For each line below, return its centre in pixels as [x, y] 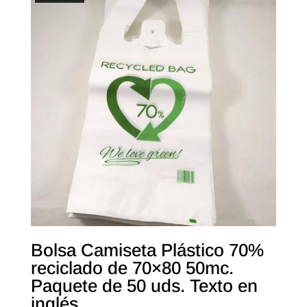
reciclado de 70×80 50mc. [132, 268]
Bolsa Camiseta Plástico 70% [147, 250]
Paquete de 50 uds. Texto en [144, 285]
